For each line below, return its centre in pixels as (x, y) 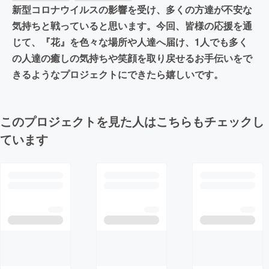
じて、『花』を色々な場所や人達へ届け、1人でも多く (130, 41)
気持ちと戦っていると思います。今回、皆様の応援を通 (132, 25)
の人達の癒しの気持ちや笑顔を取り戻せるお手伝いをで (132, 58)
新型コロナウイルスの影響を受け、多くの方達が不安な (132, 9)
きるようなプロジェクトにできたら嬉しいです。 (118, 74)
